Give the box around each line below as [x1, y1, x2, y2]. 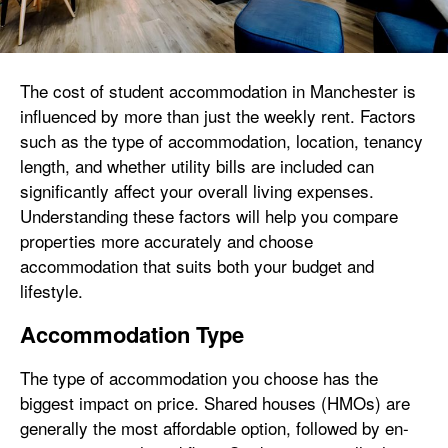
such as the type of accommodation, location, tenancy [20, 127, 423, 153]
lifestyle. [20, 277, 83, 303]
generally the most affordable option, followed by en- [20, 414, 409, 440]
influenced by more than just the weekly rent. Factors [20, 102, 416, 128]
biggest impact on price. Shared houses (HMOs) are [20, 389, 410, 415]
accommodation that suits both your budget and [20, 252, 374, 278]
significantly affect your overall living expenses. [20, 177, 374, 203]
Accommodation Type [20, 317, 244, 350]
